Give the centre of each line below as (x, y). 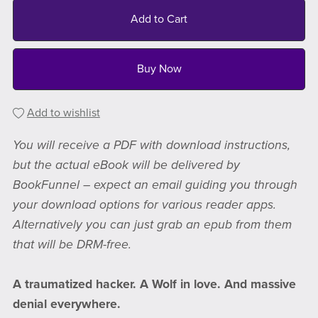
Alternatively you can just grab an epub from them (152, 225)
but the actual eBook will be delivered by (126, 165)
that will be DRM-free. (72, 245)
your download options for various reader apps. (144, 205)
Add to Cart (159, 20)
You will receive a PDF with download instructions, (151, 146)
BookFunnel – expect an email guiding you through (155, 185)
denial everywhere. (66, 305)
